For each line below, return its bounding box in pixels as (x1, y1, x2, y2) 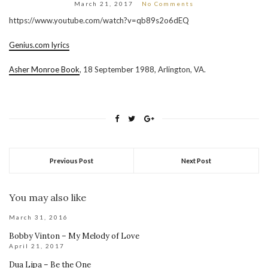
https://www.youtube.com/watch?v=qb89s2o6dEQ (9, 15, 189, 25)
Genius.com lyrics (9, 39, 69, 50)
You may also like (9, 191, 86, 203)
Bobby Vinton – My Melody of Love (9, 230, 139, 241)
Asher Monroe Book (9, 64, 80, 74)
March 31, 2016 (9, 213, 68, 221)
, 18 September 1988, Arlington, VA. (80, 64, 206, 74)
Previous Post (50, 156, 93, 165)
